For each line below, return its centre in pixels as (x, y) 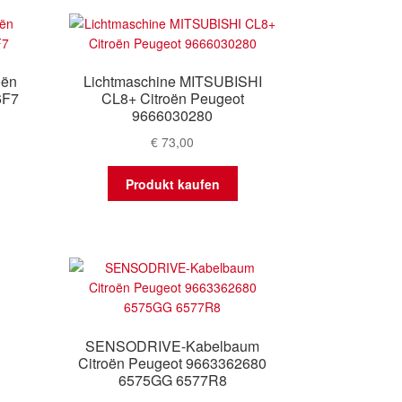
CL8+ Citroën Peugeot (172, 99)
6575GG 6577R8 (172, 380)
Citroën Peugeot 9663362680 (173, 363)
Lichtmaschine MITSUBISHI (172, 82)
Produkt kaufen (172, 184)
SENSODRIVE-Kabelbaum (173, 345)
